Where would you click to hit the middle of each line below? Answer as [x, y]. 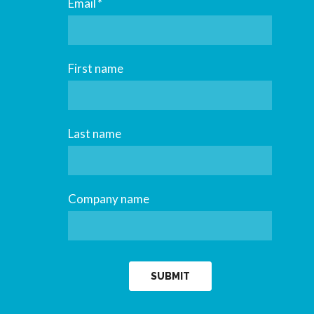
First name [96, 69]
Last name [95, 134]
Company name [109, 199]
